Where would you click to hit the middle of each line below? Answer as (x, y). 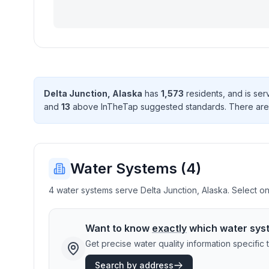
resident (201, 93)
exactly (169, 228)
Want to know (119, 228)
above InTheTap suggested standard (145, 107)
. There (240, 107)
